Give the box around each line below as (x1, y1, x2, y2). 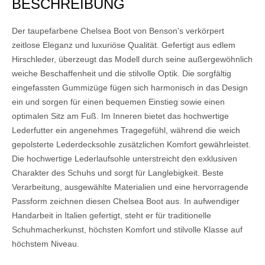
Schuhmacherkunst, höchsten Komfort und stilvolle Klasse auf (12, 225, 243, 235)
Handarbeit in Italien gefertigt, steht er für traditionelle (12, 211, 211, 221)
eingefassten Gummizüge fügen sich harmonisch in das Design (12, 83, 248, 93)
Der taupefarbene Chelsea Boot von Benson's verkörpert (12, 26, 224, 36)
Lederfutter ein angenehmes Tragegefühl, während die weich (12, 125, 240, 135)
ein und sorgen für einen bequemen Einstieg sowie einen (12, 97, 225, 107)
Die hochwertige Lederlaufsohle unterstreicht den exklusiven (12, 154, 237, 164)
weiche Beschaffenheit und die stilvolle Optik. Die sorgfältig (12, 69, 231, 79)
